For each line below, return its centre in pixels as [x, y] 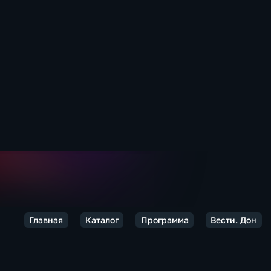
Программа [165, 220]
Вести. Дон [234, 220]
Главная [46, 220]
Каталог [102, 220]
